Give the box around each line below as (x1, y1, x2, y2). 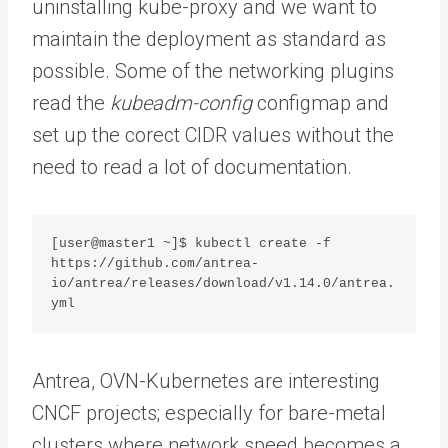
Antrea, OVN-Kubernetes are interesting (32, 369, 380, 393)
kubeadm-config (110, 90, 252, 115)
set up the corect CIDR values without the (32, 122, 394, 147)
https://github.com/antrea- (51, 255, 260, 271)
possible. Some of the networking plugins (32, 58, 394, 83)
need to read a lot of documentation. (32, 154, 352, 179)
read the (32, 90, 110, 115)
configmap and (252, 90, 389, 115)
